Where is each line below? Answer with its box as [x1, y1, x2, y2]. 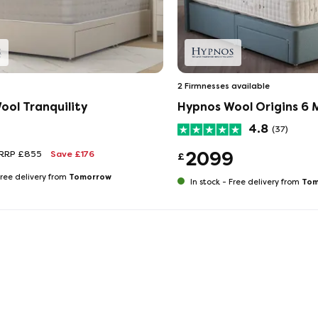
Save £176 [50, 149, 94, 159]
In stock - [187, 177, 229, 187]
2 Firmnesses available [177, 81, 270, 91]
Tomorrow [69, 172, 111, 182]
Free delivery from [228, 177, 302, 187]
